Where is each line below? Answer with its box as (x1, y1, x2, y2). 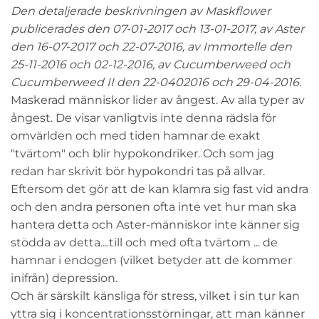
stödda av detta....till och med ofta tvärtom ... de (11, 236, 278, 250)
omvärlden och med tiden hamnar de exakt (11, 129, 261, 143)
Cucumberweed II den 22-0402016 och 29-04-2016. (11, 75, 301, 90)
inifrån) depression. (11, 271, 117, 286)
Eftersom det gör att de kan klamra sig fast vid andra (11, 182, 308, 197)
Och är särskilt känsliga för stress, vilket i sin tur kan (11, 289, 300, 303)
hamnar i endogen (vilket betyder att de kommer (11, 253, 292, 268)
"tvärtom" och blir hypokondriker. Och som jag (11, 147, 274, 161)
